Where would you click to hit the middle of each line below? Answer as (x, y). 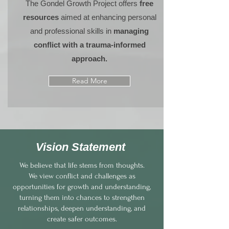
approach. (89, 59)
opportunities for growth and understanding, (82, 187)
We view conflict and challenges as (82, 176)
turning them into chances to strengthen (82, 198)
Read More (89, 81)
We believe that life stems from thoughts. (82, 165)
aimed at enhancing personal (108, 17)
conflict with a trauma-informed (89, 45)
